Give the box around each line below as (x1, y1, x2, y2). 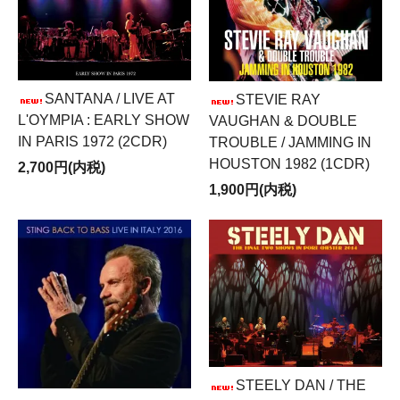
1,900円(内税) (209, 181, 296, 197)
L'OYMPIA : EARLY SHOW (18, 112, 189, 128)
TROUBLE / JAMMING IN (209, 134, 371, 150)
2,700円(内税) (18, 159, 105, 175)
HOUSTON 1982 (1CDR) (209, 155, 370, 171)
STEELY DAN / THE (236, 378, 366, 393)
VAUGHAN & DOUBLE (209, 112, 357, 129)
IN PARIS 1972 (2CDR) (18, 133, 167, 149)
